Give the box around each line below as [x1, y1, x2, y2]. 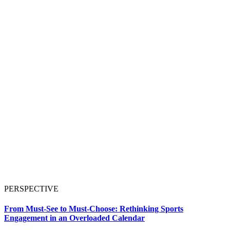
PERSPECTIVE [4, 184, 59, 193]
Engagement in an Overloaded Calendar [4, 214, 145, 223]
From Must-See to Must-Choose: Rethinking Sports [4, 204, 183, 214]
